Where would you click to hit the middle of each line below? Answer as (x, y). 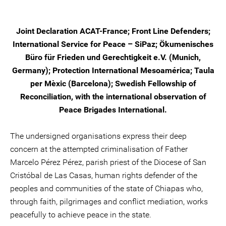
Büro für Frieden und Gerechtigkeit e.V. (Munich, (113, 57)
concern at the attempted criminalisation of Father (99, 149)
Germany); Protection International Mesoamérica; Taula (113, 70)
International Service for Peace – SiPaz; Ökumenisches (113, 44)
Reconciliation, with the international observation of (113, 96)
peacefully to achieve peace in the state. (81, 214)
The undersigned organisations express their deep (98, 136)
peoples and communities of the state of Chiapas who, (106, 188)
